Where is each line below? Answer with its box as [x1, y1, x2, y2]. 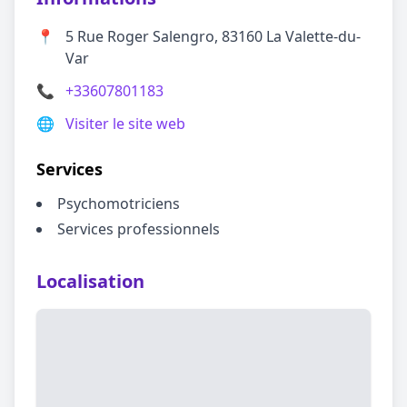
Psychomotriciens [57, 194, 180, 213]
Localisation [36, 269, 144, 293]
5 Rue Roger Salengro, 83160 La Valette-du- [65, 26, 361, 46]
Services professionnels [57, 219, 220, 239]
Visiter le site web [65, 114, 185, 134]
